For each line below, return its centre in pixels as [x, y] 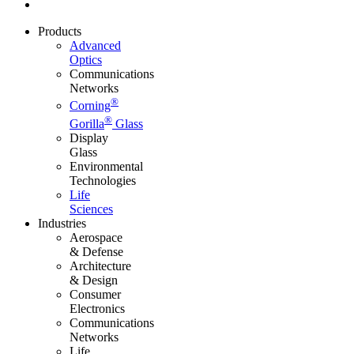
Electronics [97, 308]
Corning [90, 106]
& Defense [96, 251]
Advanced [95, 46]
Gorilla [87, 123]
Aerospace [96, 237]
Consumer [95, 294]
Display [89, 137]
